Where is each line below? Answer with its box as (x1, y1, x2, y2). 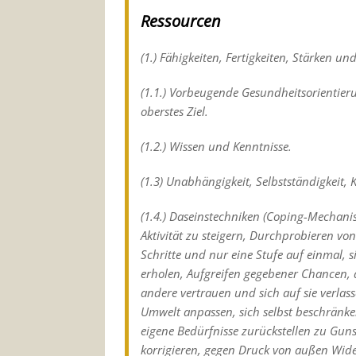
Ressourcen (141, 10, 221, 32)
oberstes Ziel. (141, 103, 208, 119)
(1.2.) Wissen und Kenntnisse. (141, 137, 292, 154)
